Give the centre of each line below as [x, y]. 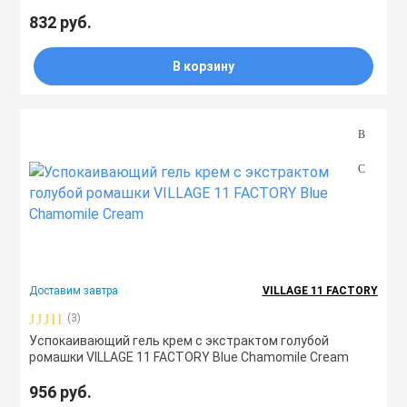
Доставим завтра [74, 291]
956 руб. [61, 392]
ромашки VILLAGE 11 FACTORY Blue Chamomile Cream [189, 357]
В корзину [203, 66]
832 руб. [61, 22]
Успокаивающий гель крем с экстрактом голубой [179, 341]
